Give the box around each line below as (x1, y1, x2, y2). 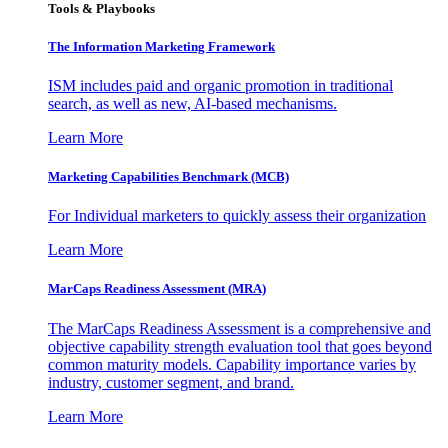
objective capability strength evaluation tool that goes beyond (48, 337, 432, 355)
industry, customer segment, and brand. (48, 373, 294, 391)
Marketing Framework (145, 38, 275, 54)
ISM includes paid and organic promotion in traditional (48, 76, 393, 94)
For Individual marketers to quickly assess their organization (48, 207, 426, 225)
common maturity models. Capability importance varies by (48, 355, 416, 373)
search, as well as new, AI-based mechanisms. (48, 94, 337, 112)
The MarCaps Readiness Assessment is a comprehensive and (48, 319, 431, 337)
